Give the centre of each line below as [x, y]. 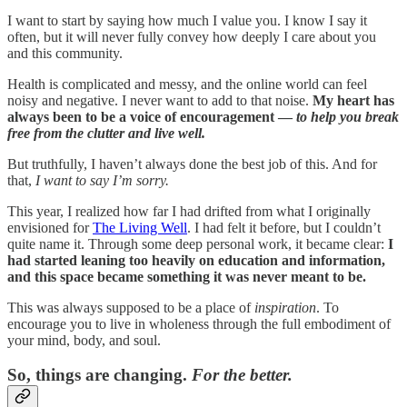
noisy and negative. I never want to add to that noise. [160, 100]
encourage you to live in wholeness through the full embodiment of [199, 323]
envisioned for [50, 227]
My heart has [353, 100]
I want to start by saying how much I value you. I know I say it [187, 20]
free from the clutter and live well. [106, 133]
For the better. [242, 375]
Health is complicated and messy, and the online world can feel [187, 84]
